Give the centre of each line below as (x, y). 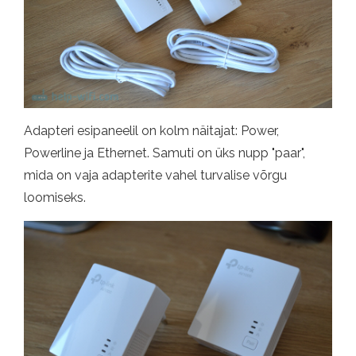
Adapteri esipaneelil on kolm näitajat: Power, (151, 131)
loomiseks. (55, 198)
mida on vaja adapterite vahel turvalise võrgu (155, 176)
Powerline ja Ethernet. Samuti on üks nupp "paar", (164, 153)
